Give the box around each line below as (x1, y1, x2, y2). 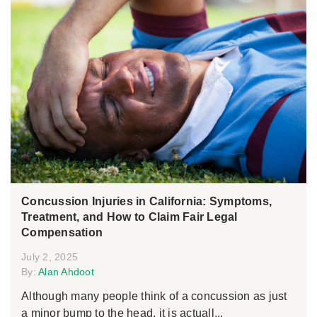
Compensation (21, 226, 103, 238)
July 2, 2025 (21, 250, 78, 263)
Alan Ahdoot (38, 265, 94, 277)
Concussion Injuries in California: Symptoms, (21, 195, 272, 207)
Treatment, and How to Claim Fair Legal (21, 210, 238, 223)
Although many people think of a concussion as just (21, 289, 287, 302)
